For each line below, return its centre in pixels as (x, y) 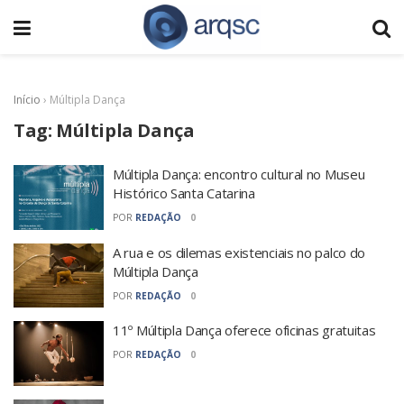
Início (27, 100)
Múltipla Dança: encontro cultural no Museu (239, 174)
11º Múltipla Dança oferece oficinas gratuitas (244, 330)
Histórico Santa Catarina (184, 193)
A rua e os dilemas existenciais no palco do (239, 252)
